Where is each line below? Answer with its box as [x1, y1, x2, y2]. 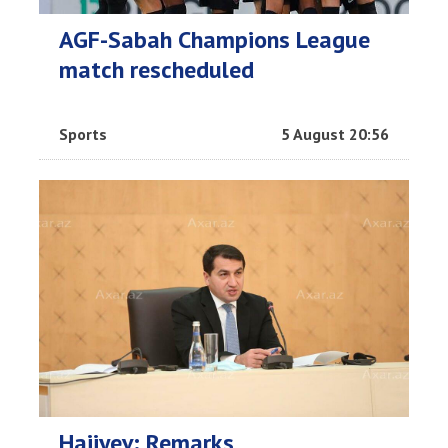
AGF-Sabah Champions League [59, 24, 370, 55]
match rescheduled [59, 54, 254, 85]
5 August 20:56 [281, 124, 389, 144]
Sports [59, 124, 107, 144]
